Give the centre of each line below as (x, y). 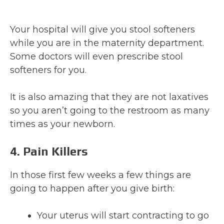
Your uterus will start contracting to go (123, 215)
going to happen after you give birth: (92, 188)
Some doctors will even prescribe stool (96, 56)
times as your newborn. (62, 124)
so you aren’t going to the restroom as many (110, 110)
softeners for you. (48, 70)
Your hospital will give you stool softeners (102, 29)
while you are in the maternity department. (107, 43)
